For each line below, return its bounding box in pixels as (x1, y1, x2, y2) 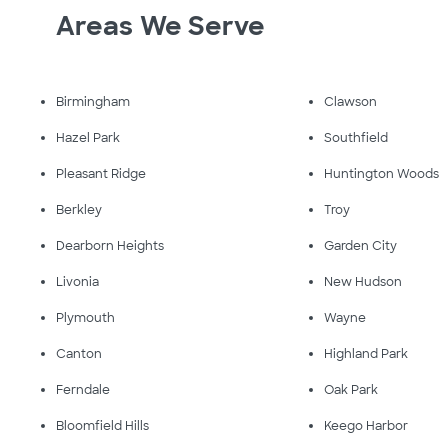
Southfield (324, 130, 389, 146)
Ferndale (56, 382, 110, 398)
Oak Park (324, 382, 379, 398)
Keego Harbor (324, 418, 409, 434)
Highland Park (324, 346, 409, 362)
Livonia (56, 274, 99, 290)
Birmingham (56, 94, 130, 110)
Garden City (324, 238, 398, 254)
